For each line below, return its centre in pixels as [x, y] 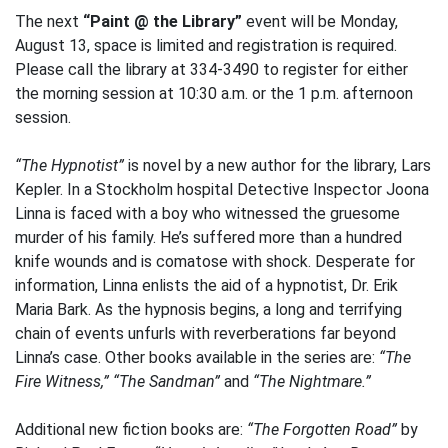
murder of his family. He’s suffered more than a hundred [208, 237]
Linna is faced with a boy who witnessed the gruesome [207, 213]
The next [49, 21]
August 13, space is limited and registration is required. [206, 45]
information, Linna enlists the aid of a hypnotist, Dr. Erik [206, 285]
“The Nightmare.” [312, 381]
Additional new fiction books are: [131, 429]
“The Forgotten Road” [322, 429]
